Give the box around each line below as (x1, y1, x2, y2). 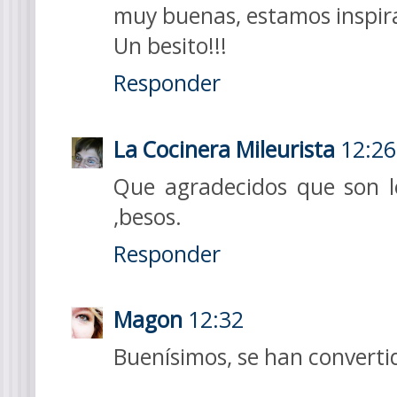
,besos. (113, 201, 182, 231)
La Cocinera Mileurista (113, 134, 335, 164)
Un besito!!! (113, 31, 227, 61)
